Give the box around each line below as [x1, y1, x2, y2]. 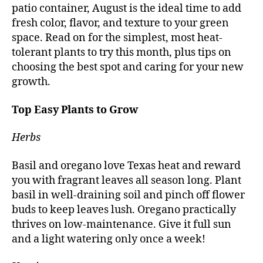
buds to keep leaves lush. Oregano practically [12, 203, 236, 217]
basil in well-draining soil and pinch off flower [12, 188, 245, 202]
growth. [12, 75, 50, 89]
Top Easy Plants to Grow [12, 103, 138, 117]
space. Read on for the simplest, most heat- [12, 31, 222, 45]
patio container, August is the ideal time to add [12, 2, 241, 16]
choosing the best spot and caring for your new [12, 60, 244, 75]
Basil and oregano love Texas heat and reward [12, 159, 241, 173]
